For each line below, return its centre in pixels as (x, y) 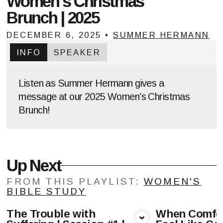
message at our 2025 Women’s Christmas (104, 96)
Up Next (34, 165)
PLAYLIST (107, 181)
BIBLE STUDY (47, 191)
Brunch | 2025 (53, 17)
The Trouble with (51, 214)
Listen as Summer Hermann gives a (91, 83)
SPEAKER (77, 52)
